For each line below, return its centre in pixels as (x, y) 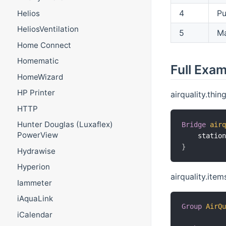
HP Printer (36, 93)
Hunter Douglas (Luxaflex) (65, 125)
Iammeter (34, 183)
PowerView (37, 135)
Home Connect (44, 45)
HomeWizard (40, 77)
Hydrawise (36, 151)
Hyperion (33, 167)
